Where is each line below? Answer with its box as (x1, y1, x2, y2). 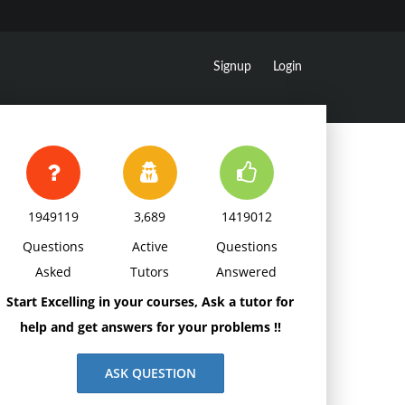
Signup (213, 61, 251, 73)
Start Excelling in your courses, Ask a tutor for (6, 293, 294, 310)
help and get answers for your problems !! (19, 318, 281, 335)
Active (131, 238, 168, 255)
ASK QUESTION (104, 364, 196, 381)
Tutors (130, 263, 170, 280)
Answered (216, 263, 278, 280)
